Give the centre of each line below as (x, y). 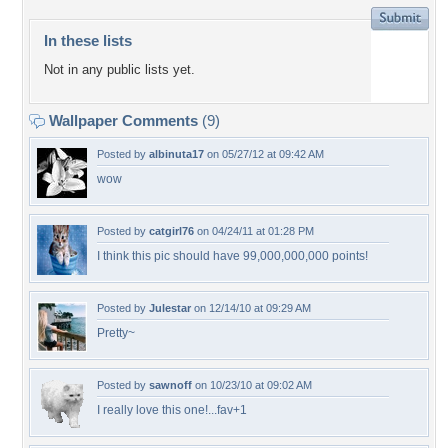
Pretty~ (116, 333)
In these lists (88, 40)
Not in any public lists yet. (119, 70)
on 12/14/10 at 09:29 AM (251, 308)
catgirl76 (171, 231)
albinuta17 (176, 154)
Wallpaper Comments (123, 120)
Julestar (170, 308)
